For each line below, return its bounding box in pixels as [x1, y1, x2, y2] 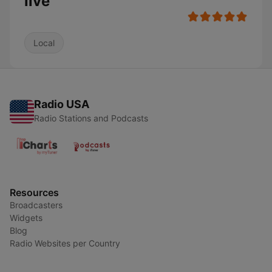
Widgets [10, 212, 42, 223]
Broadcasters [10, 200, 63, 210]
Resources [10, 186, 59, 199]
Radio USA [34, 98, 89, 110]
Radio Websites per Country [10, 238, 120, 248]
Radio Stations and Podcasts [34, 113, 148, 123]
